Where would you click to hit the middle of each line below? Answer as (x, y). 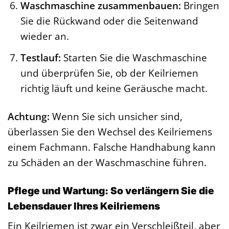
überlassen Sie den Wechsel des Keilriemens (110, 131)
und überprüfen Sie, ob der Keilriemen (109, 73)
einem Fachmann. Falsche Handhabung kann (112, 147)
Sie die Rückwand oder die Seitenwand (109, 21)
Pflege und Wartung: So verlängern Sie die (111, 190)
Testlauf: (40, 57)
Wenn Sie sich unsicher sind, (116, 116)
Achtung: (29, 116)
